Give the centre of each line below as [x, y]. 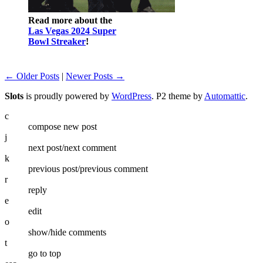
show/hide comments [67, 232]
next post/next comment [72, 147]
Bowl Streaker [57, 41]
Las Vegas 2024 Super [72, 31]
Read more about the [70, 20]
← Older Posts [32, 76]
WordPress [131, 96]
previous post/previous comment [88, 168]
